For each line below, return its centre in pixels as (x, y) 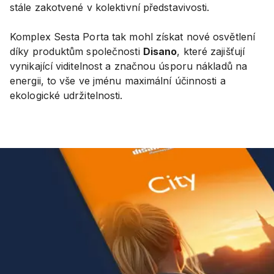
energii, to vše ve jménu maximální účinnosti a (118, 80)
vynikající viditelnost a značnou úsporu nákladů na (129, 66)
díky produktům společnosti (76, 51)
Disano (160, 51)
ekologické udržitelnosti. (66, 95)
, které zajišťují (211, 51)
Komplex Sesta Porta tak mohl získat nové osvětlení (132, 36)
